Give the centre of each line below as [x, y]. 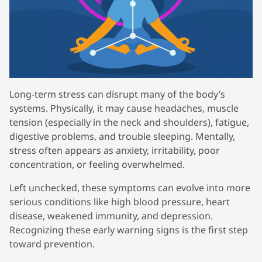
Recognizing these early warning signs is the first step [129, 230]
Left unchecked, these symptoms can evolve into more [130, 188]
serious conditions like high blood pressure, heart [120, 202]
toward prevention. [52, 244]
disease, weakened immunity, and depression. [111, 216]
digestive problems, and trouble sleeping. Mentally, [122, 137]
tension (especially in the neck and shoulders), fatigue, [129, 123]
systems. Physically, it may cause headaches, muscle [124, 108]
